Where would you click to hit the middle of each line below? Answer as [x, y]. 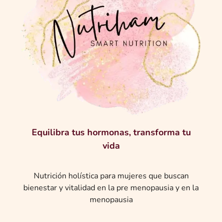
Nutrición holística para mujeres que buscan [111, 176]
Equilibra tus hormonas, [82, 133]
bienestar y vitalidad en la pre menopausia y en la [111, 188]
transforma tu [162, 133]
